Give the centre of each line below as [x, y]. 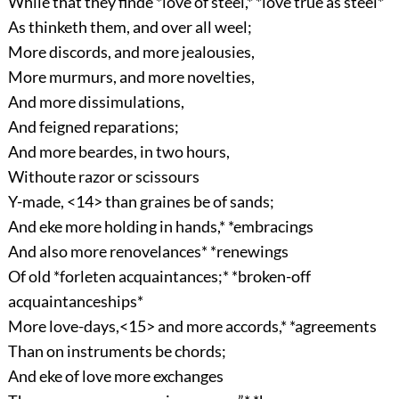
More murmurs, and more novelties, [131, 77]
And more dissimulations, [96, 102]
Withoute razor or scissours [103, 177]
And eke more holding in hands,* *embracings [160, 227]
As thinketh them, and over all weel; [130, 27]
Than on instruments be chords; [117, 351]
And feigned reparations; [93, 127]
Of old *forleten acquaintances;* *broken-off [159, 277]
